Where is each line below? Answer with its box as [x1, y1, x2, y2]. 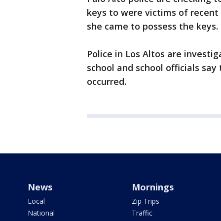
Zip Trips [131, 196, 159, 206]
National [28, 208, 55, 218]
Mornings [131, 181, 174, 193]
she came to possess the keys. [87, 20, 218, 33]
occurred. [87, 75, 126, 88]
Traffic [131, 208, 152, 218]
